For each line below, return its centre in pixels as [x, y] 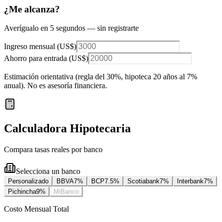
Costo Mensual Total [36, 209]
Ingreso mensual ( [32, 47]
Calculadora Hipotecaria [67, 129]
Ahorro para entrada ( [38, 58]
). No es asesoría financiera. [64, 86]
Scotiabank [143, 181]
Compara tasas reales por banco [53, 150]
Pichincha [22, 192]
